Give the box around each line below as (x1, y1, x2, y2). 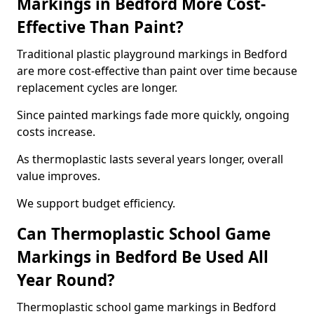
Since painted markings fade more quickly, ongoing (17, 107, 289, 123)
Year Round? (17, 269, 115, 291)
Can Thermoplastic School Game (17, 223, 271, 245)
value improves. (17, 168, 100, 184)
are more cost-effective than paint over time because (17, 63, 297, 78)
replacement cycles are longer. (17, 80, 177, 95)
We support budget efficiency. (17, 196, 175, 211)
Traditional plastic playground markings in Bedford (17, 46, 287, 62)
